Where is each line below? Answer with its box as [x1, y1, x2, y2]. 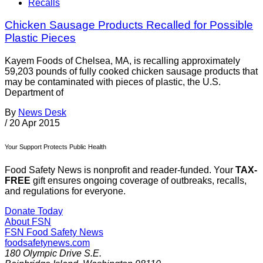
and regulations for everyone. [5, 186, 126, 197]
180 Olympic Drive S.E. [5, 248, 102, 259]
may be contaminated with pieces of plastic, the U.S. [5, 77, 221, 87]
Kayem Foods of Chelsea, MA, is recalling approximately [5, 56, 240, 66]
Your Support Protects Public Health [5, 143, 106, 151]
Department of [5, 87, 63, 98]
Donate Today [5, 206, 63, 217]
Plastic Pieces [5, 32, 76, 45]
